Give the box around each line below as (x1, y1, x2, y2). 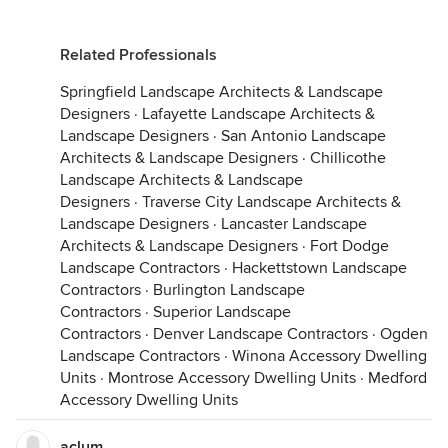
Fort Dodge (310, 236, 389, 256)
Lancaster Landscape (221, 214, 367, 234)
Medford (368, 368, 427, 388)
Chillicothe (310, 148, 386, 168)
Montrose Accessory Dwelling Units (108, 368, 356, 388)
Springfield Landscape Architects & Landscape (60, 82, 383, 102)
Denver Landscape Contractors (153, 324, 368, 344)
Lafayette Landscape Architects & (142, 104, 375, 124)
